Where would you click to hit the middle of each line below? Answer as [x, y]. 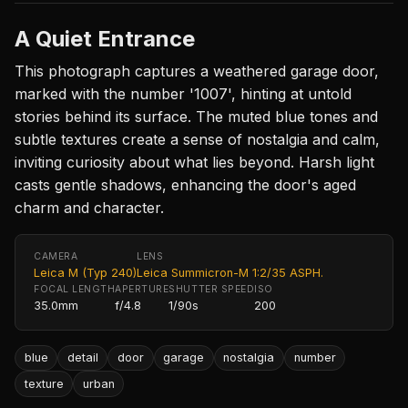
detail [82, 358]
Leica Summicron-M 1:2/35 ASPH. [230, 272]
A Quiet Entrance [105, 38]
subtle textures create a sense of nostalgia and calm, [197, 139]
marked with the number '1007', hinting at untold [183, 93]
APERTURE [142, 289]
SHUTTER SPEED [212, 289]
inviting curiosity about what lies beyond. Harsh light [194, 162]
